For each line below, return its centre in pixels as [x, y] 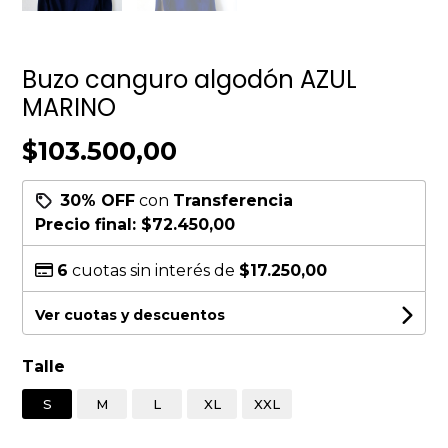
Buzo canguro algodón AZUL [190, 79]
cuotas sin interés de [154, 270]
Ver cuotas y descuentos [130, 314]
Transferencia [233, 200]
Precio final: [88, 224]
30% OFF [98, 200]
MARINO [69, 107]
